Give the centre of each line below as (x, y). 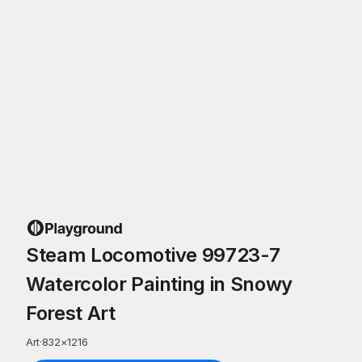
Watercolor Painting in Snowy (160, 284)
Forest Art (71, 313)
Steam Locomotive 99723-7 (153, 255)
